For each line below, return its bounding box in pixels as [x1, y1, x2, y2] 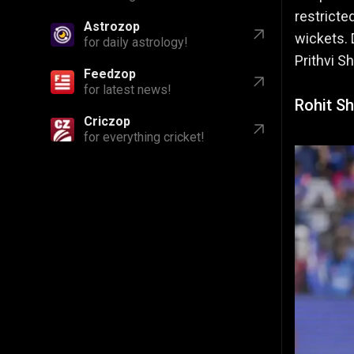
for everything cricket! [84, 130, 205, 145]
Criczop [84, 114, 130, 129]
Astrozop [84, 19, 140, 34]
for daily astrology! [84, 35, 188, 50]
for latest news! [84, 82, 171, 97]
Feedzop [84, 66, 136, 81]
